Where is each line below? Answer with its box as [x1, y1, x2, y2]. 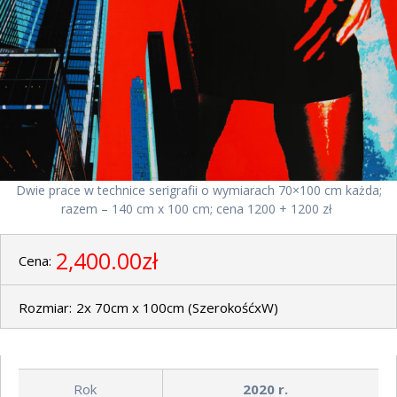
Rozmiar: [19, 298, 72, 316]
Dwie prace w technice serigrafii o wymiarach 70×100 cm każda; [15, 182, 382, 199]
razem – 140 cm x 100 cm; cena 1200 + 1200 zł [61, 200, 336, 218]
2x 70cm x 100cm [76, 298, 188, 316]
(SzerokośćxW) [188, 298, 278, 316]
